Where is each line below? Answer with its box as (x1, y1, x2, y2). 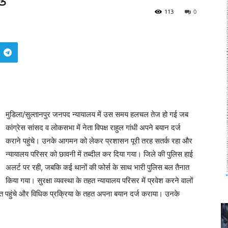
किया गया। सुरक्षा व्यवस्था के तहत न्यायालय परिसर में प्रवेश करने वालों (6, 176, 193, 185)
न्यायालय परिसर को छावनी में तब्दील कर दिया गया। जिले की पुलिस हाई (6, 149, 193, 159)
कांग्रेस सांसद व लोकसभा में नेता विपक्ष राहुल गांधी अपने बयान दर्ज (6, 123, 181, 132)
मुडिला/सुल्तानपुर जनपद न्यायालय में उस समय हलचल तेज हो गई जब (6, 109, 188, 119)
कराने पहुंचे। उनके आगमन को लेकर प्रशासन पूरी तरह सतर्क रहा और (6, 136, 192, 146)
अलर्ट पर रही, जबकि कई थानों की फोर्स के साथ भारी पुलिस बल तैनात (6, 162, 189, 172)
